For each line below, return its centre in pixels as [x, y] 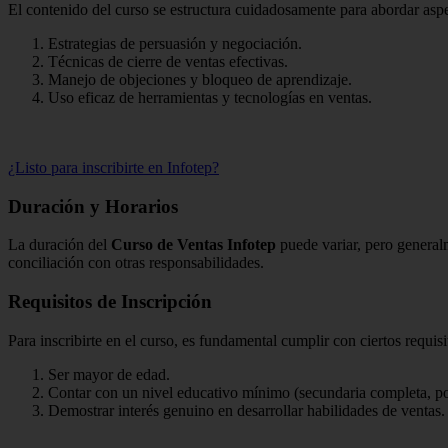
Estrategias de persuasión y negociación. [175, 43]
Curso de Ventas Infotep [193, 245]
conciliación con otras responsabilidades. [136, 263]
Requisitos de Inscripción [110, 302]
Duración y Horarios [93, 206]
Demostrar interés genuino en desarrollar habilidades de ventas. [246, 410]
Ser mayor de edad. [109, 374]
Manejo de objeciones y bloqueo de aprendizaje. [200, 79]
